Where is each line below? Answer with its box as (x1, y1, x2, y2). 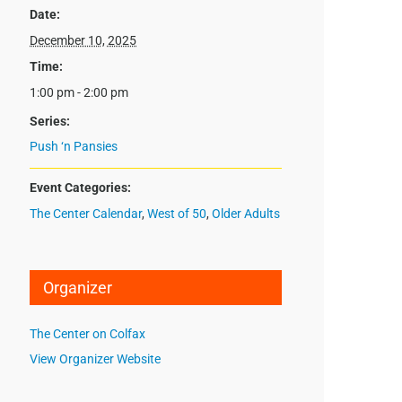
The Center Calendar (30, 206, 143, 222)
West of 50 (147, 206, 207, 222)
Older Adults (212, 206, 281, 222)
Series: (30, 114, 71, 129)
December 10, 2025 (30, 33, 137, 48)
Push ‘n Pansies (30, 139, 118, 154)
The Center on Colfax (30, 327, 146, 342)
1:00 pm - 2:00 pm (30, 85, 129, 100)
